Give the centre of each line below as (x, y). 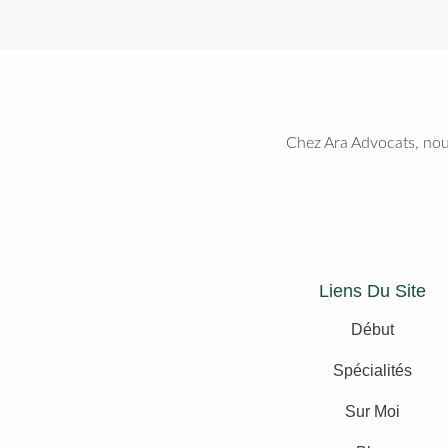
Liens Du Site (372, 290)
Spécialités (372, 370)
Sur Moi (372, 411)
